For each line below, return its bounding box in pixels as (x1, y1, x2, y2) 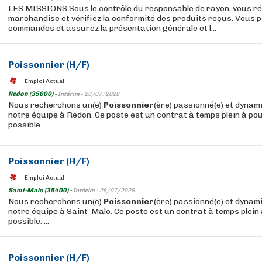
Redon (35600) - (8, 90, 58, 98)
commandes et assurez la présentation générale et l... (8, 23, 216, 33)
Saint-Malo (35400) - (8, 187, 73, 194)
